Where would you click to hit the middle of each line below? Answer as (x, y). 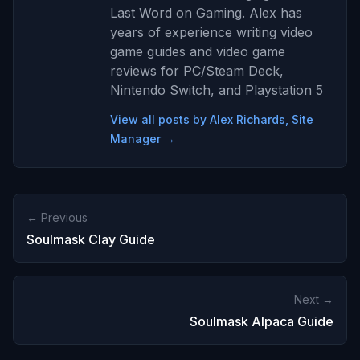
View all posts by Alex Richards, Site (212, 119)
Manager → (143, 138)
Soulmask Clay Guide (91, 239)
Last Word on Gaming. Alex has (206, 12)
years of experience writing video (211, 32)
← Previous (57, 217)
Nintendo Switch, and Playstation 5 (217, 90)
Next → (314, 299)
